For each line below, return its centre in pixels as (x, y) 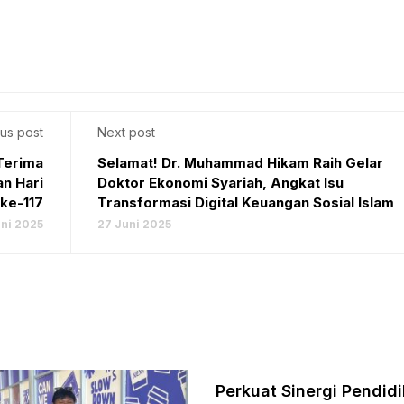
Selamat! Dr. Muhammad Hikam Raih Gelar (240, 163)
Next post (126, 133)
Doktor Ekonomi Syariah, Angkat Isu (220, 183)
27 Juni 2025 (134, 225)
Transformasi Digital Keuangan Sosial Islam (245, 203)
